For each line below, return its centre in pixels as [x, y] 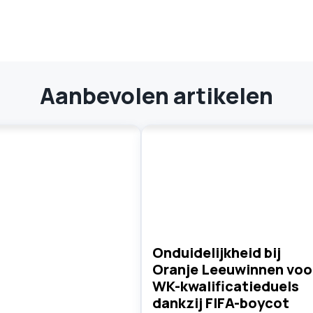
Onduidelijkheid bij [216, 252]
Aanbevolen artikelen [156, 96]
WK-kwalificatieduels [225, 286]
